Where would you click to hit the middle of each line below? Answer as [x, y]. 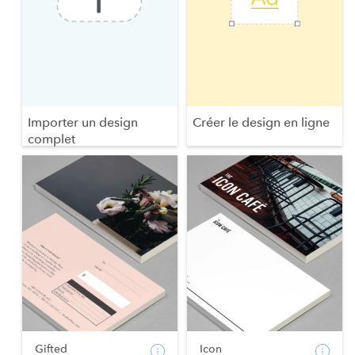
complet [52, 139]
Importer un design [83, 122]
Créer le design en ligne [261, 122]
